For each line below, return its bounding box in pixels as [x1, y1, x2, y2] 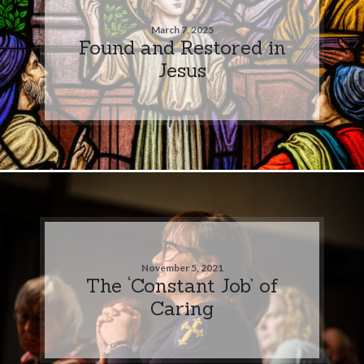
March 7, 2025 [150, 23, 214, 36]
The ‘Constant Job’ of [86, 272, 278, 297]
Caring [150, 295, 214, 320]
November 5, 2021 [141, 261, 223, 274]
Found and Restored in [78, 34, 286, 59]
